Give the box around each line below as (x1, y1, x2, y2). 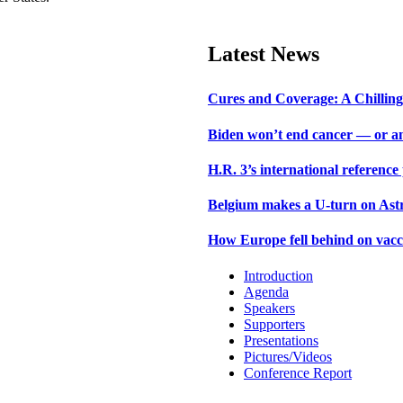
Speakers (244, 300, 295, 316)
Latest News (208, 42, 319, 67)
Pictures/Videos (244, 348, 332, 364)
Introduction (244, 267, 313, 283)
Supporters (244, 316, 305, 332)
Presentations (244, 332, 318, 348)
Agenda (244, 283, 289, 300)
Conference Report (244, 364, 352, 381)
